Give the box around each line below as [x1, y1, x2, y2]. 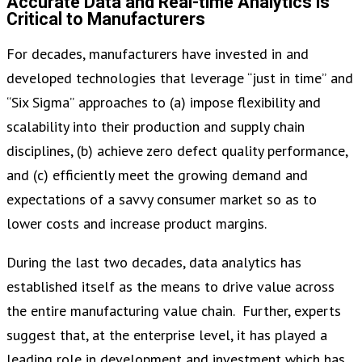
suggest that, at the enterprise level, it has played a [6, 326, 327, 345]
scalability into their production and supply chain [6, 117, 305, 137]
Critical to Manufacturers [6, 9, 205, 30]
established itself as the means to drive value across [6, 277, 335, 297]
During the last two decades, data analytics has [6, 253, 301, 272]
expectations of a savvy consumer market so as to [6, 190, 317, 209]
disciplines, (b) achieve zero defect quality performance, [6, 141, 347, 161]
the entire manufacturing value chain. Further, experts [6, 301, 341, 321]
